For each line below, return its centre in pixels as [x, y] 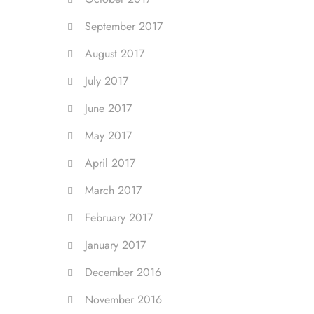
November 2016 [123, 300]
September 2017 [124, 26]
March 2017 [113, 190]
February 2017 [119, 218]
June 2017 [108, 108]
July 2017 [107, 81]
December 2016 [123, 272]
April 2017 [110, 163]
